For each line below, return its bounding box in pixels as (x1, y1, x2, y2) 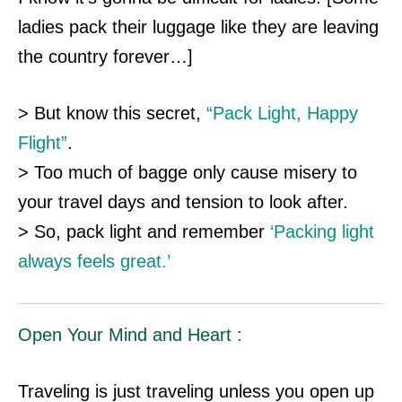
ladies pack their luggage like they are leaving (18, 17, 379, 38)
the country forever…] (18, 47, 193, 67)
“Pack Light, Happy (206, 103, 358, 124)
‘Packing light (270, 222, 374, 242)
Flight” (18, 133, 67, 153)
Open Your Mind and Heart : (18, 325, 242, 345)
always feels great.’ (18, 251, 170, 272)
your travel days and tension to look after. (18, 192, 348, 213)
